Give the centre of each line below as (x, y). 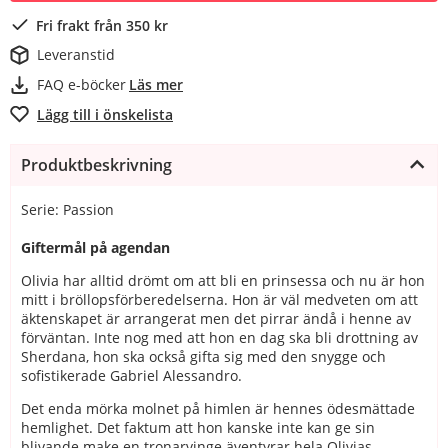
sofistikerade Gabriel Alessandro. (131, 375)
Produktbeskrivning (96, 164)
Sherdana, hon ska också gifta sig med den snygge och (203, 356)
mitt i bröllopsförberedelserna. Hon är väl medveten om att (219, 299)
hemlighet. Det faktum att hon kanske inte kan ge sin (198, 427)
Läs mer (156, 85)
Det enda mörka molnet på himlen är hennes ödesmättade (218, 408)
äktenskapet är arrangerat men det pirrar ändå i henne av (216, 318)
